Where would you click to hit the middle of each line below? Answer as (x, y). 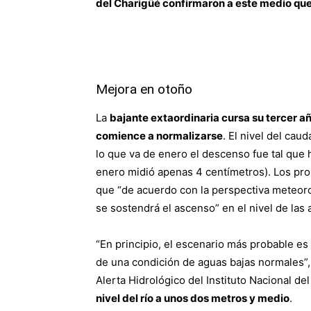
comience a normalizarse (159, 136)
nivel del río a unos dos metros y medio (193, 299)
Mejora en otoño (144, 90)
